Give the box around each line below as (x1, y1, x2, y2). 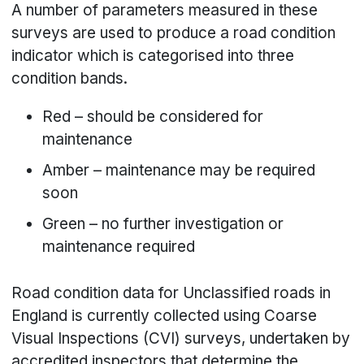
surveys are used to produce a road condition (11, 24, 336, 43)
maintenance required (42, 237, 196, 257)
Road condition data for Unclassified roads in (11, 284, 331, 303)
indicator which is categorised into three (11, 46, 295, 66)
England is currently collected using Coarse (11, 306, 318, 326)
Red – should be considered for (42, 107, 264, 127)
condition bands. (11, 69, 128, 89)
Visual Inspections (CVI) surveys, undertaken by (11, 329, 351, 349)
